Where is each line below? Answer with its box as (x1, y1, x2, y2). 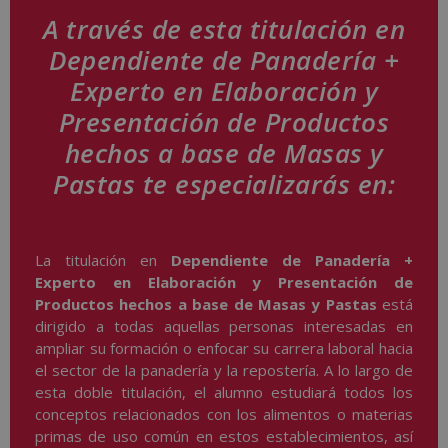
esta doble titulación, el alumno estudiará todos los (35, 382, 413, 403)
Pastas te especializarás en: (53, 166, 395, 203)
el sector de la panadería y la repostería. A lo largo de (35, 360, 413, 381)
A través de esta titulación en (43, 11, 405, 48)
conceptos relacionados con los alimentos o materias (35, 404, 413, 425)
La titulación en (35, 250, 171, 271)
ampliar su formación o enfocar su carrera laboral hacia (35, 338, 413, 359)
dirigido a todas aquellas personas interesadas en (35, 316, 413, 337)
